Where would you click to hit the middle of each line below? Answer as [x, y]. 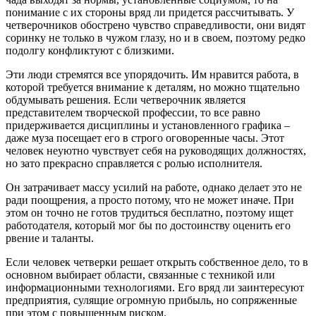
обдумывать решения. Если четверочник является [126, 100]
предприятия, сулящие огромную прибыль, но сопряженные [151, 300]
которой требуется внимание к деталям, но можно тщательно [153, 87]
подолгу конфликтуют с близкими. [90, 51]
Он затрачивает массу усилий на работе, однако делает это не [154, 188]
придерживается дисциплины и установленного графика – [148, 126]
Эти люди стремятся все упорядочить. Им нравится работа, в [152, 75]
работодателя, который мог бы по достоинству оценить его [148, 226]
